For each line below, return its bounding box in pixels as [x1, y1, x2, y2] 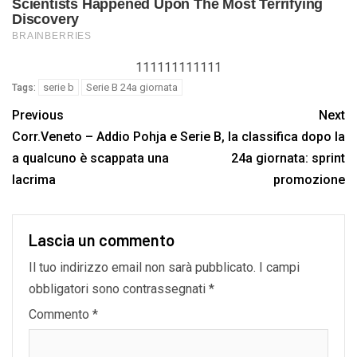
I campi [259, 259, 300, 275]
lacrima [12, 171, 56, 187]
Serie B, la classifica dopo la [180, 128, 345, 144]
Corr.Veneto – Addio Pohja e [12, 128, 177, 144]
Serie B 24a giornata [86, 80, 178, 93]
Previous [12, 107, 64, 123]
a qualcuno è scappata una [12, 150, 169, 166]
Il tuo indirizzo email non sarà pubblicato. [29, 259, 256, 275]
